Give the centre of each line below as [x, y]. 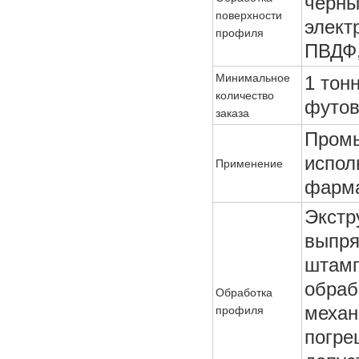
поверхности [249, 15]
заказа [232, 113]
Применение [249, 163]
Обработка [244, 292]
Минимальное [253, 78]
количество [245, 95]
